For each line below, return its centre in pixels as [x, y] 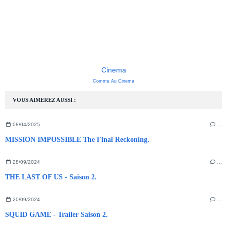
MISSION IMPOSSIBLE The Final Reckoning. [77, 140]
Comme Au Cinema [113, 81]
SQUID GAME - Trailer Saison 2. [56, 214]
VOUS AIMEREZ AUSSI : [44, 100]
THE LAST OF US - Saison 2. [51, 177]
